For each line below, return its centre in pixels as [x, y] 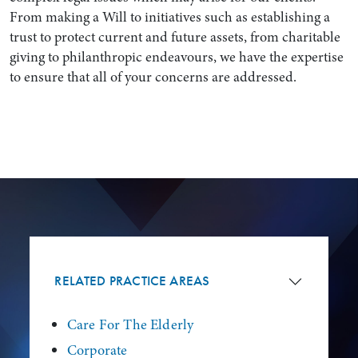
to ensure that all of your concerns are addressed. [153, 76]
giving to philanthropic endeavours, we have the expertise [176, 56]
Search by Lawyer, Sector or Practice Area [103, 204]
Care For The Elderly [131, 324]
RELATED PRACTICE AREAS [132, 281]
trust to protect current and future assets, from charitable [175, 36]
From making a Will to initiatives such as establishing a [169, 16]
